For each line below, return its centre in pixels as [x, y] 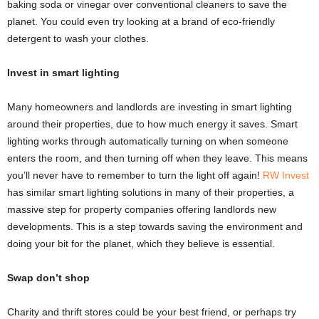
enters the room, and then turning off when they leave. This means [157, 158]
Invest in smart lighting [63, 72]
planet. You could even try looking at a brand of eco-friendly [141, 21]
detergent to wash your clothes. [78, 38]
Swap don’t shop [48, 277]
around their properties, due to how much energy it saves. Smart [152, 124]
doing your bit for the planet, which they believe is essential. [141, 243]
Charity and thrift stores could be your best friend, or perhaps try [152, 312]
